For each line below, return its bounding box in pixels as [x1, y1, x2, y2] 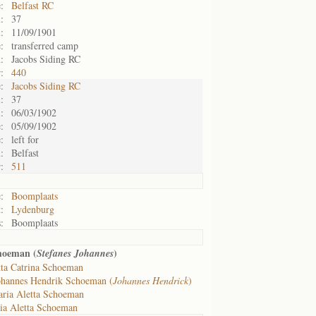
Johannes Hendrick [113, 274, 188, 287]
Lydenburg [11, 202, 54, 216]
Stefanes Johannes [37, 246, 114, 260]
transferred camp [11, 39, 78, 52]
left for [11, 133, 39, 146]
